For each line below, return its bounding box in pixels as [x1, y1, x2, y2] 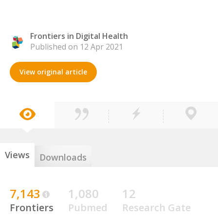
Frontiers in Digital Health [30, 31, 128, 41]
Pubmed [68, 201, 108, 214]
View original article [19, 67, 87, 76]
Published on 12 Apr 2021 [30, 41, 123, 52]
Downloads [39, 151, 87, 163]
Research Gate [122, 201, 191, 214]
